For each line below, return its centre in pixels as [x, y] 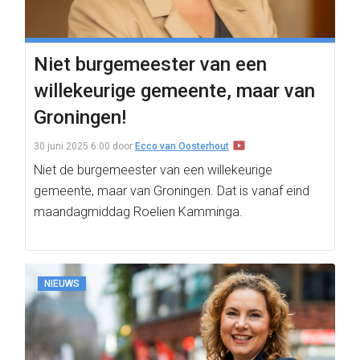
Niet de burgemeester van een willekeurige [153, 170]
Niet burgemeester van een [150, 64]
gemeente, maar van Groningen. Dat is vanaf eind [172, 191]
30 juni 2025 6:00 [72, 146]
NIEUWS [62, 284]
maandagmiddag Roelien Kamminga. [138, 212]
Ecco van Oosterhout [182, 146]
